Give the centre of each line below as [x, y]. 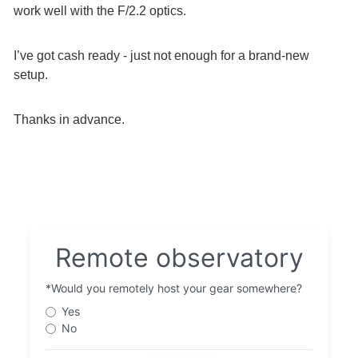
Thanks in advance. [69, 119]
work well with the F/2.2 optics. [100, 11]
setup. [31, 75]
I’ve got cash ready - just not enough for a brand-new [161, 56]
